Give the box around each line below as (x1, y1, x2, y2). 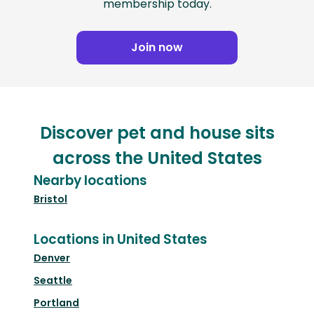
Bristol (34, 192, 67, 207)
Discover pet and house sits (39, 121, 275, 145)
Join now (131, 39, 183, 56)
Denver (34, 251, 70, 266)
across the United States (52, 146, 262, 170)
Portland (34, 296, 79, 310)
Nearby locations (34, 171, 147, 191)
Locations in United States (34, 230, 207, 250)
